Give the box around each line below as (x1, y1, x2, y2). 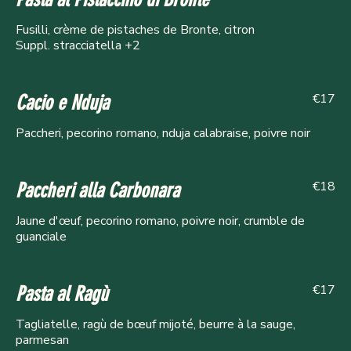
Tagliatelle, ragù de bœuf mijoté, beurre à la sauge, (16, 316, 295, 334)
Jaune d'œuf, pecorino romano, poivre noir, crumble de (16, 212, 305, 230)
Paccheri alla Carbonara (16, 179, 179, 204)
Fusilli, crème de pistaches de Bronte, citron (16, 21, 255, 39)
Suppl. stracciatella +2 (16, 37, 140, 55)
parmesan (16, 331, 69, 349)
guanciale (16, 228, 67, 246)
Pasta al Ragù (16, 282, 108, 307)
